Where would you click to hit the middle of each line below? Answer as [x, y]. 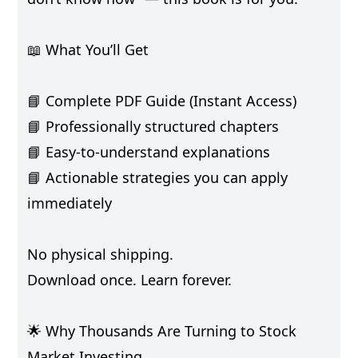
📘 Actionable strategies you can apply [158, 177]
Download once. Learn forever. [130, 279]
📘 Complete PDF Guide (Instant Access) [162, 100]
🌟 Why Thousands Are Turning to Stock [162, 330]
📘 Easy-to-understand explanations [149, 151]
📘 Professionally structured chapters [153, 126]
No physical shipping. [101, 254]
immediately [70, 203]
